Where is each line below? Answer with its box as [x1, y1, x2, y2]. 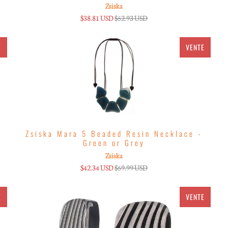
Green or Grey [82, 136, 145, 148]
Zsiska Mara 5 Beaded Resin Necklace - [25, 127, 203, 139]
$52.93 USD [114, 13, 148, 23]
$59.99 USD [114, 162, 148, 173]
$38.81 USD [80, 13, 113, 23]
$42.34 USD [80, 162, 113, 173]
